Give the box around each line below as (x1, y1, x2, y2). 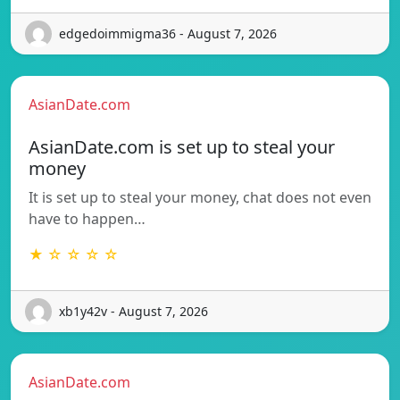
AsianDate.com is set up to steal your (29, 134, 335, 159)
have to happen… (29, 208, 146, 229)
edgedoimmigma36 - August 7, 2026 (59, 25, 277, 43)
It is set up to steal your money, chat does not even (29, 187, 371, 207)
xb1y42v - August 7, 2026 (59, 303, 208, 321)
